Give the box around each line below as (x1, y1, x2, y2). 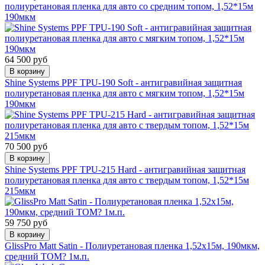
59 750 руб (5, 217, 47, 228)
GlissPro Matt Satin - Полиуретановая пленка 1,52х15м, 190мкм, (5, 240, 260, 251)
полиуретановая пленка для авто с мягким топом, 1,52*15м (5, 88, 244, 98)
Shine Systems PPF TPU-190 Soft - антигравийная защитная (5, 77, 242, 88)
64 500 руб (5, 54, 47, 64)
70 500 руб (5, 141, 47, 151)
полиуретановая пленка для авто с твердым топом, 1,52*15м (5, 174, 249, 185)
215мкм (5, 185, 35, 196)
